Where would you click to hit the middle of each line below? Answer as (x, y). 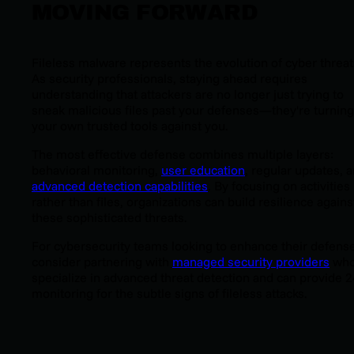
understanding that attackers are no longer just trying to (188, 94)
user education (203, 170)
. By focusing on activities (279, 186)
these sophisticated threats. (109, 218)
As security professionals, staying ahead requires (169, 79)
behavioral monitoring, (96, 170)
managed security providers (251, 262)
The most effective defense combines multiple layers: (183, 154)
